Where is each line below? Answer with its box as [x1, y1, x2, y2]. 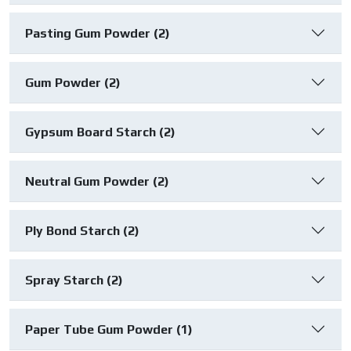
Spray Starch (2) [25, 272, 123, 288]
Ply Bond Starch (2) [25, 223, 139, 238]
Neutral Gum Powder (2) [25, 173, 169, 189]
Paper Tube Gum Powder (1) [25, 321, 193, 337]
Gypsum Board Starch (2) [25, 124, 175, 139]
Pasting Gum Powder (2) [25, 25, 170, 41]
